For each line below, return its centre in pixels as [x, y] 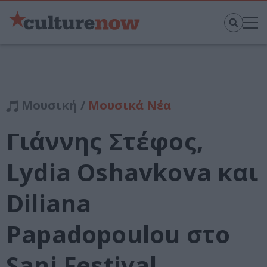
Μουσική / [53, 105]
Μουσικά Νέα [130, 105]
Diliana [49, 203]
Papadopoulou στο [118, 234]
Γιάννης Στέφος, [105, 141]
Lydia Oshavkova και [132, 172]
